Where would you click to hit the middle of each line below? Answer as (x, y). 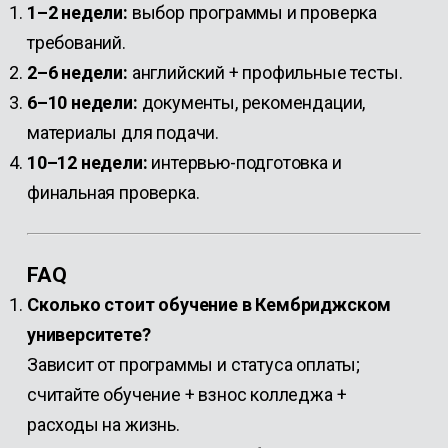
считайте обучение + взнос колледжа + (186, 394)
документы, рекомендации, (251, 102)
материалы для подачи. (123, 132)
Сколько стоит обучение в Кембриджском (209, 304)
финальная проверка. (113, 192)
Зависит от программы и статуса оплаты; (193, 364)
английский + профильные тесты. (265, 72)
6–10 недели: (82, 102)
